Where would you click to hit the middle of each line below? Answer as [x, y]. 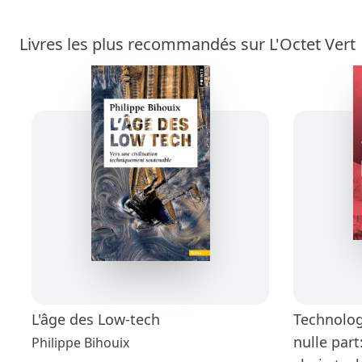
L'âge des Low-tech [96, 320]
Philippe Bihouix [80, 343]
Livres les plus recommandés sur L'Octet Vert [187, 44]
